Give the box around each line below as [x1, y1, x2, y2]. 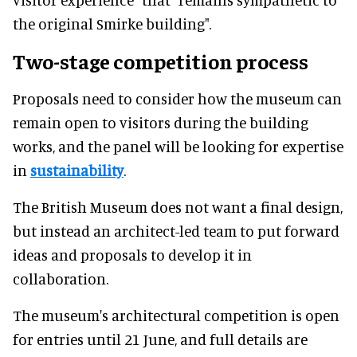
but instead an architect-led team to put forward [13, 221, 339, 240]
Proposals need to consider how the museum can [13, 88, 342, 108]
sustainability [30, 160, 124, 179]
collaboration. [13, 269, 108, 288]
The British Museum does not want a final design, [13, 197, 343, 216]
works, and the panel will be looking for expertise [13, 136, 343, 155]
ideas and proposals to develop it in [13, 245, 252, 264]
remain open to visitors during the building [13, 112, 308, 131]
